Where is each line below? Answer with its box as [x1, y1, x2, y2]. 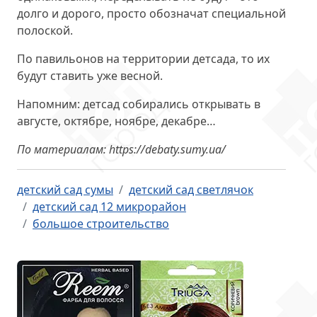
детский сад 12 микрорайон [33, 199, 186, 214]
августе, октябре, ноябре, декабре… [17, 113, 216, 129]
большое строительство [33, 216, 169, 231]
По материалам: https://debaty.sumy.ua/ [17, 142, 226, 157]
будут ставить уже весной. [17, 68, 163, 83]
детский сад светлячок [129, 182, 253, 197]
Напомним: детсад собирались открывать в [17, 96, 260, 112]
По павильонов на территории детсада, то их [17, 51, 270, 67]
